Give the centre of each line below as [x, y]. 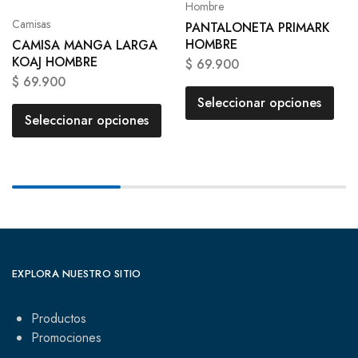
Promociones [66, 337]
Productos [59, 318]
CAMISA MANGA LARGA [85, 45]
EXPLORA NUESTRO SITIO [77, 273]
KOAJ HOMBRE [55, 62]
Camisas [31, 24]
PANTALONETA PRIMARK [257, 27]
